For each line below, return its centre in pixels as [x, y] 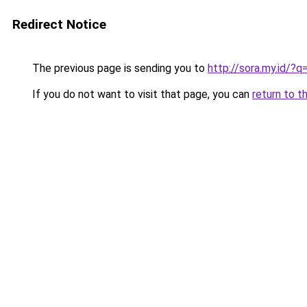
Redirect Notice [59, 24]
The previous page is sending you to [119, 68]
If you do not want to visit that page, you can [141, 94]
